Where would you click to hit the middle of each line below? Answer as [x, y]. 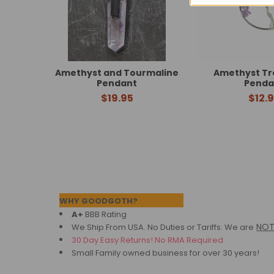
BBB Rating [105, 215]
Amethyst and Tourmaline [117, 73]
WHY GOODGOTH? [100, 201]
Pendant [117, 83]
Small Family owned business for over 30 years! [166, 253]
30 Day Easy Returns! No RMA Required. [149, 240]
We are [239, 228]
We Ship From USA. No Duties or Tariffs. [148, 228]
